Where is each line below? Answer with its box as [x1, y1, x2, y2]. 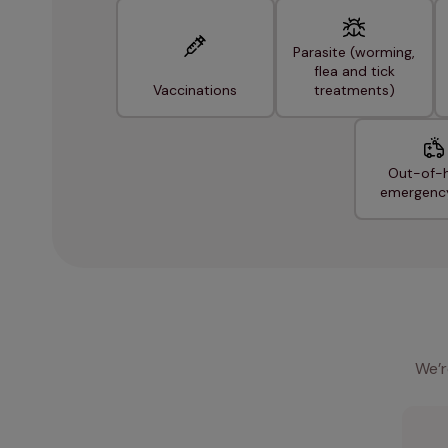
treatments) [313, 81, 395, 99]
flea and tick [313, 62, 395, 80]
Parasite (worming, [293, 43, 415, 61]
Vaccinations [153, 81, 237, 99]
